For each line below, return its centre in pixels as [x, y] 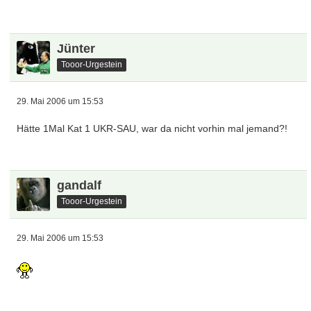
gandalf [79, 185]
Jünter [76, 49]
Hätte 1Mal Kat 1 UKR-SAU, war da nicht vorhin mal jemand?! [152, 128]
